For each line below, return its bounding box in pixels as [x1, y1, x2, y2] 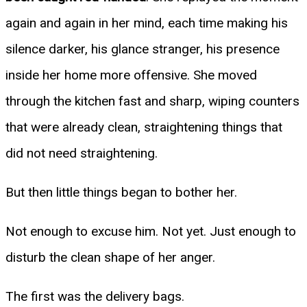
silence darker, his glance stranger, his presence [5, 40, 280, 57]
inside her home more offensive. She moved [5, 66, 257, 83]
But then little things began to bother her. [5, 184, 237, 200]
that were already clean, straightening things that [5, 119, 282, 135]
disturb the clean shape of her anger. [5, 249, 215, 265]
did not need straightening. [5, 145, 158, 161]
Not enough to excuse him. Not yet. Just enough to [5, 223, 296, 239]
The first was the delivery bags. [5, 288, 184, 304]
